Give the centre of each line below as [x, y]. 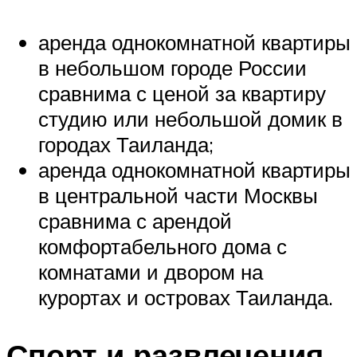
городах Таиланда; [126, 145]
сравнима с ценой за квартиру [182, 94]
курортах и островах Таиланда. [186, 298]
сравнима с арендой [135, 221]
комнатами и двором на [151, 272]
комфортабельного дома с [163, 247]
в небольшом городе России [173, 68]
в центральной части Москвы [178, 196]
